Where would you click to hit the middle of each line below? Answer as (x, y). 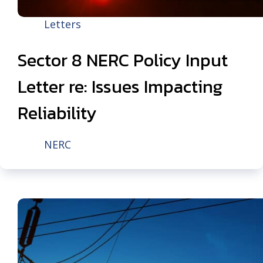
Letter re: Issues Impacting (120, 87)
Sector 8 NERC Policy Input (123, 60)
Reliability (57, 113)
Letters (63, 24)
